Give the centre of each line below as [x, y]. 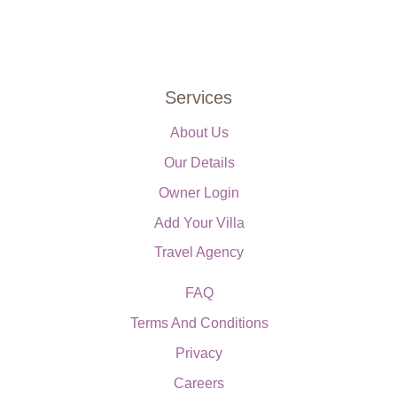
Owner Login [199, 193]
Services [198, 98]
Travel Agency [199, 253]
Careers [199, 384]
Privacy [199, 354]
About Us [199, 133]
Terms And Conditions [199, 323]
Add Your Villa [199, 223]
